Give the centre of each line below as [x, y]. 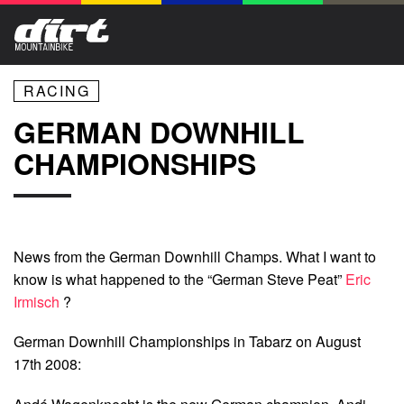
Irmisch [38, 302]
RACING [56, 91]
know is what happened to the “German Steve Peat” [179, 280]
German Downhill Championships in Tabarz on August [187, 342]
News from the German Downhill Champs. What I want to [195, 257]
